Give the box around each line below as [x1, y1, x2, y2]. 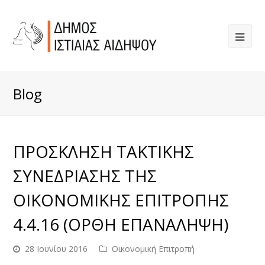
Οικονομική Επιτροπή [112, 243, 195, 254]
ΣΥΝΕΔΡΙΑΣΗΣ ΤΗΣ [13, 164, 157, 187]
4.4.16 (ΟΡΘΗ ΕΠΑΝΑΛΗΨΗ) [13, 213, 229, 235]
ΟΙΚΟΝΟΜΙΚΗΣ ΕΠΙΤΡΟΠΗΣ [13, 189, 230, 211]
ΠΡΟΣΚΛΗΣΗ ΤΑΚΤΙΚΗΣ [13, 140, 195, 163]
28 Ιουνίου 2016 [25, 243, 88, 254]
